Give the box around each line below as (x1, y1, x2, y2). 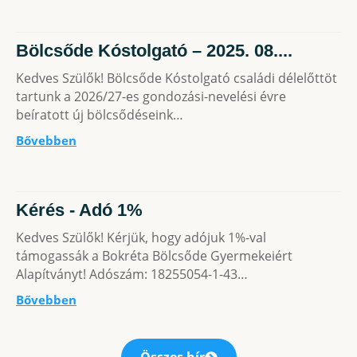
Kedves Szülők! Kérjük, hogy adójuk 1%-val (16, 229, 266, 246)
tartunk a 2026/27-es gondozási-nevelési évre (16, 88, 286, 105)
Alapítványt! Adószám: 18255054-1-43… (16, 265, 248, 283)
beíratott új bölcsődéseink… (16, 106, 183, 124)
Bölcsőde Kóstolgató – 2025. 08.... (16, 41, 292, 61)
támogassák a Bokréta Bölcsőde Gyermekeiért (16, 247, 292, 265)
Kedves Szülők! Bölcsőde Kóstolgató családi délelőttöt (16, 69, 337, 87)
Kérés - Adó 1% (16, 200, 143, 220)
